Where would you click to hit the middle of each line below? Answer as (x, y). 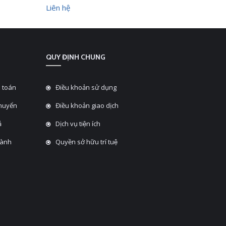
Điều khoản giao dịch (87, 105)
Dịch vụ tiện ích (78, 123)
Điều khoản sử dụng (86, 87)
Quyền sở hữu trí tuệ (87, 142)
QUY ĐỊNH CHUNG (76, 57)
